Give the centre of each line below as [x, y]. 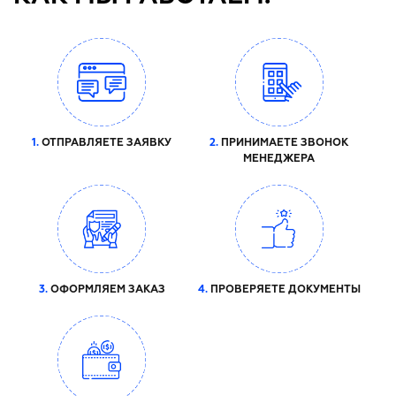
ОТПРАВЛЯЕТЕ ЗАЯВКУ [106, 143]
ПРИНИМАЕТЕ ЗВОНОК [284, 143]
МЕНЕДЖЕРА [279, 159]
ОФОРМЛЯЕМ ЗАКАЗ [106, 289]
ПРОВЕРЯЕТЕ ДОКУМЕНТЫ [284, 289]
